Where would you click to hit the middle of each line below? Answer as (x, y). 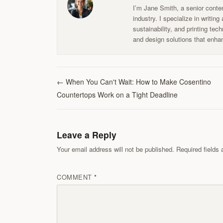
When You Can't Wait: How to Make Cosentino (138, 82)
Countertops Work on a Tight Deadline (117, 95)
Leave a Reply (87, 135)
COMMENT (74, 177)
